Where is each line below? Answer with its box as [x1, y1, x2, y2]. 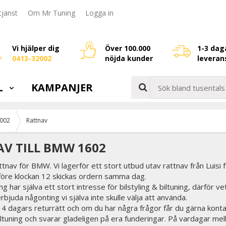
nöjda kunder [104, 53, 153, 63]
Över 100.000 [104, 43, 150, 53]
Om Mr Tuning [28, 8, 75, 18]
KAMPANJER [31, 81, 93, 94]
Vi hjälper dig [12, 43, 60, 53]
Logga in [85, 8, 114, 18]
